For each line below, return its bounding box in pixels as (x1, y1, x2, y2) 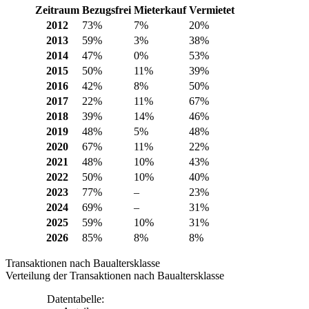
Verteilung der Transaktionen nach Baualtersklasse (6, 269, 224, 281)
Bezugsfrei (82, 3, 131, 16)
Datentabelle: (47, 292, 104, 305)
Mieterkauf (134, 3, 186, 16)
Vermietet (189, 3, 235, 16)
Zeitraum (35, 3, 79, 16)
